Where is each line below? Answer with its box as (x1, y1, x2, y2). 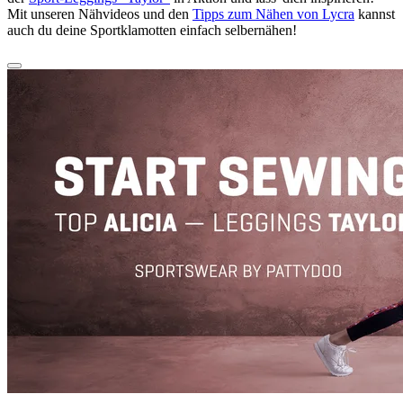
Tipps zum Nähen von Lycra (193, 5, 354, 22)
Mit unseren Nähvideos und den (7, 5, 193, 22)
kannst (354, 5, 395, 22)
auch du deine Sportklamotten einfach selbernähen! (7, 22, 297, 38)
